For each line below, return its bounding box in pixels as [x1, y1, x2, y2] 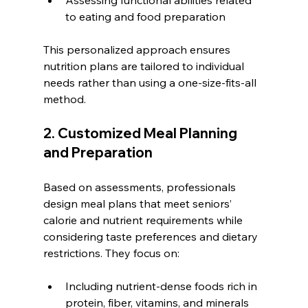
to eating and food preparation [65, 9, 225, 23]
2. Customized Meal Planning [43, 124, 240, 142]
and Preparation [43, 143, 153, 161]
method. [43, 91, 86, 106]
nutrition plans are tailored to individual [43, 58, 247, 73]
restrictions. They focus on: [43, 245, 179, 260]
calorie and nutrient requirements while [43, 212, 245, 227]
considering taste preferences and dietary [43, 229, 261, 243]
